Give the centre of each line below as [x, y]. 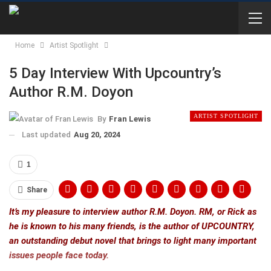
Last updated [47, 134]
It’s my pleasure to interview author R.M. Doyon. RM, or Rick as [133, 211]
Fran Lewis [130, 119]
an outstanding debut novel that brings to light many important [133, 240]
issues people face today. [59, 255]
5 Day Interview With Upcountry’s [115, 73]
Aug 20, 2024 [97, 134]
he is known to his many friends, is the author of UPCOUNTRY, [132, 226]
